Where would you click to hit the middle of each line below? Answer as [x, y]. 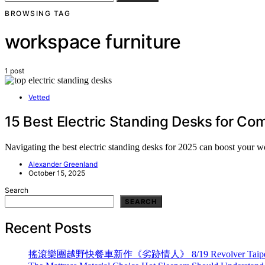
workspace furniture [93, 42]
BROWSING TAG [38, 13]
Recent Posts [48, 228]
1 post [14, 70]
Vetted [39, 97]
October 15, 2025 [57, 173]
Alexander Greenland [63, 164]
